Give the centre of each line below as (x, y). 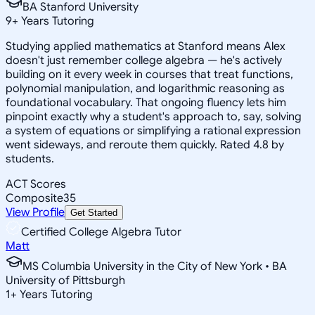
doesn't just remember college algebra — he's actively (144, 60)
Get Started (94, 212)
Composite (34, 198)
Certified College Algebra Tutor (101, 232)
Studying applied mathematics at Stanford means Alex (146, 46)
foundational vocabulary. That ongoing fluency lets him (146, 102)
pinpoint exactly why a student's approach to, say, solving (154, 116)
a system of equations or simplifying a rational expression (153, 130)
